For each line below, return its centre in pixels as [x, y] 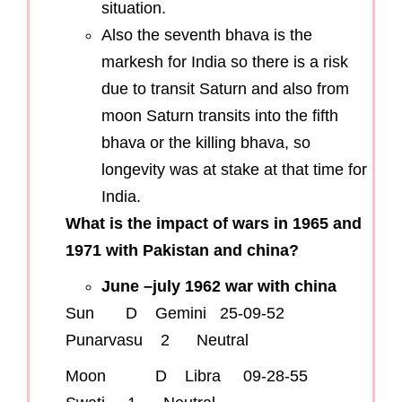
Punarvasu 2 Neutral [157, 341]
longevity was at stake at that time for [234, 170]
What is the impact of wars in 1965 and [214, 224]
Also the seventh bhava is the [207, 35]
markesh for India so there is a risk [225, 62]
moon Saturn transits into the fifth [220, 116]
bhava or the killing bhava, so [206, 143]
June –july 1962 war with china [219, 287]
